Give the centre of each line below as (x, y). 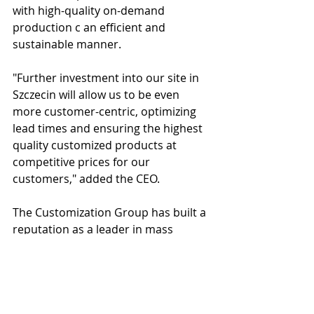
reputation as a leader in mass (94, 229)
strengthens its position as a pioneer (111, 280)
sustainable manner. (67, 44)
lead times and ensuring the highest (109, 128)
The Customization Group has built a (111, 212)
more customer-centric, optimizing (106, 111)
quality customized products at (96, 145)
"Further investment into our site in (107, 78)
